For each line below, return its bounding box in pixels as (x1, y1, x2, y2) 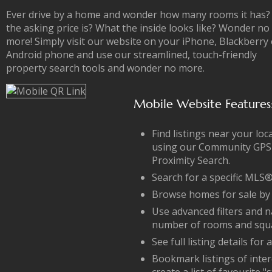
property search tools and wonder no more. (6, 61, 205, 75)
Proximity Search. (152, 154, 230, 167)
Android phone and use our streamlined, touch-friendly (6, 48, 257, 61)
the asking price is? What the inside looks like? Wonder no (6, 21, 270, 35)
